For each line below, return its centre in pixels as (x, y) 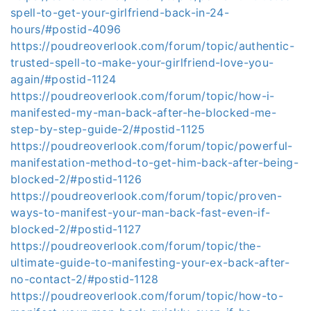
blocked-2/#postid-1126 (76, 179)
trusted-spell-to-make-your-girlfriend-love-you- (142, 62)
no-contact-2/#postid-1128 (85, 279)
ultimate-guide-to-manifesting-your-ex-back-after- (150, 262)
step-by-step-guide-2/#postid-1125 (108, 129)
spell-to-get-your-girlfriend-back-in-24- (120, 12)
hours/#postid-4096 (66, 29)
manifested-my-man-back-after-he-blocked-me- (144, 112)
